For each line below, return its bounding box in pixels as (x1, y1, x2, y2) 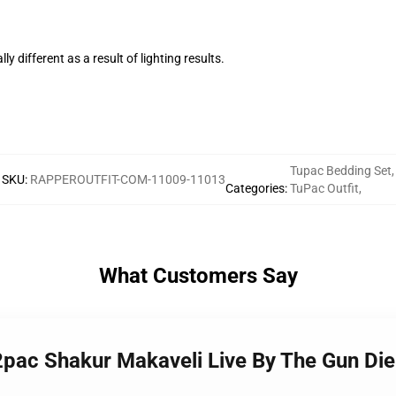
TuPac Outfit (290, 181, 359, 195)
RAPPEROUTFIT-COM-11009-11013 (30, 172, 225, 187)
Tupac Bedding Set (290, 164, 392, 178)
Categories (225, 181, 285, 195)
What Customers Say (98, 263, 298, 288)
